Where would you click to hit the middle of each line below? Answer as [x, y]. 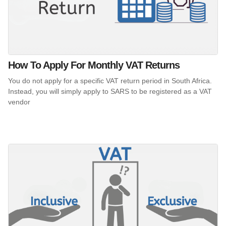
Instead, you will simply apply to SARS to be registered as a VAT [110, 92]
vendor [19, 102]
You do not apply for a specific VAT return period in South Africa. [110, 81]
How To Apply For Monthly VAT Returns [94, 65]
